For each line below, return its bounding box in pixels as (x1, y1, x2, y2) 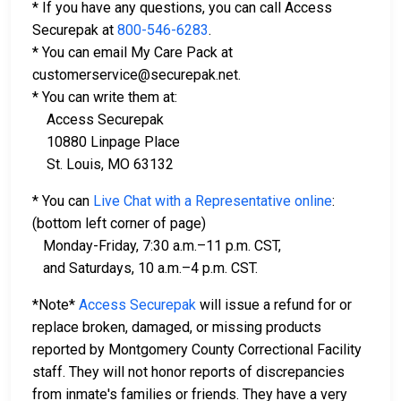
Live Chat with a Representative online (93, 192, 332, 210)
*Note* (32, 296, 79, 314)
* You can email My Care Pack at (32, 44, 233, 62)
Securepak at (32, 21, 117, 39)
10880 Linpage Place (32, 133, 180, 151)
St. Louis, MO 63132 (32, 156, 174, 174)
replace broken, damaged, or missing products (32, 319, 321, 337)
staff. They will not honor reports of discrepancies (32, 363, 345, 381)
